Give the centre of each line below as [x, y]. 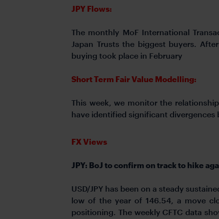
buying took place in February [127, 55]
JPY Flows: [93, 8]
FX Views [89, 141]
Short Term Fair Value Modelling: [135, 79]
